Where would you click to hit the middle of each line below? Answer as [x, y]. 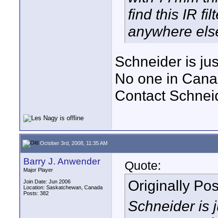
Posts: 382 [36, 193]
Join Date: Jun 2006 [47, 182]
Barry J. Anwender [62, 161]
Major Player [38, 170]
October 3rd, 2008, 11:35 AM [73, 143]
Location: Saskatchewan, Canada [63, 187]
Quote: [143, 165]
